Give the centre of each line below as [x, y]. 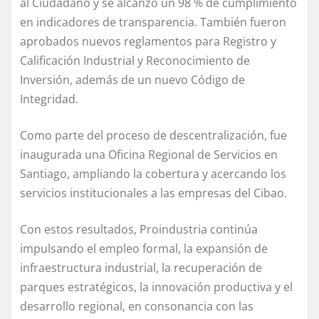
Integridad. [49, 99]
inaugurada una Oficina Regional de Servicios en [149, 155]
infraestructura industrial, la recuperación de [141, 268]
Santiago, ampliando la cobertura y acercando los [153, 174]
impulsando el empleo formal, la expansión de [144, 249]
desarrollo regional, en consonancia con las [137, 307]
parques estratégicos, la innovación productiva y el [156, 287]
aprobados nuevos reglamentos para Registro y [148, 42]
